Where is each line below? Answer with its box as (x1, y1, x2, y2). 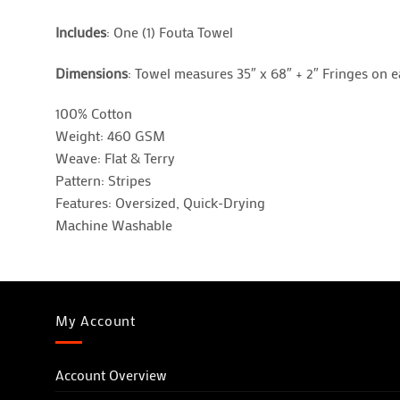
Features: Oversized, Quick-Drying (55, 193, 265, 212)
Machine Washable (55, 215, 172, 235)
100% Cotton (55, 104, 132, 123)
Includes (55, 21, 106, 41)
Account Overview (55, 364, 167, 384)
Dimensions (55, 62, 128, 82)
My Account (55, 311, 136, 330)
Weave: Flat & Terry (55, 148, 175, 168)
